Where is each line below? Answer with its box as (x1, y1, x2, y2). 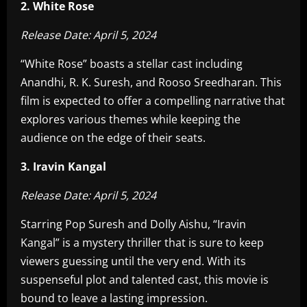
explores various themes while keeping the (21, 112, 241, 127)
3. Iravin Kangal (21, 159, 106, 174)
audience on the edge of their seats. (21, 130, 206, 145)
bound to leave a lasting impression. (21, 291, 208, 306)
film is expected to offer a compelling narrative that (21, 93, 285, 108)
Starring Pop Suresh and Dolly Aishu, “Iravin (21, 217, 246, 232)
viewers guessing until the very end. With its (21, 254, 246, 269)
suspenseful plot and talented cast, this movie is (21, 272, 269, 287)
